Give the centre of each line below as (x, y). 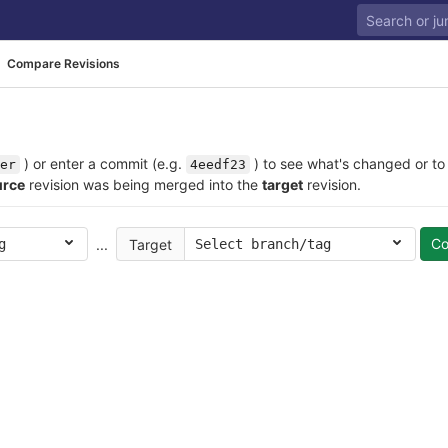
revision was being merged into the (143, 184)
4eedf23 (218, 164)
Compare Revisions (63, 63)
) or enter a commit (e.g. (103, 163)
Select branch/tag (263, 244)
